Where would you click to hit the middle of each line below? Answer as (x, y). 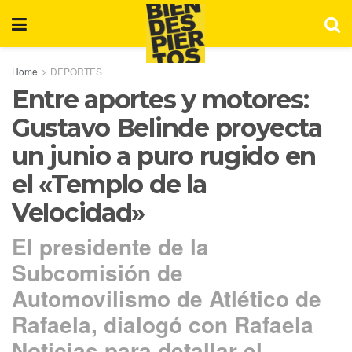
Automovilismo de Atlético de (167, 298)
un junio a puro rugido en (164, 156)
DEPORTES (76, 71)
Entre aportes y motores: (160, 99)
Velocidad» (79, 213)
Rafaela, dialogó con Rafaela (163, 324)
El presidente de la (110, 246)
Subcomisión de (97, 272)
